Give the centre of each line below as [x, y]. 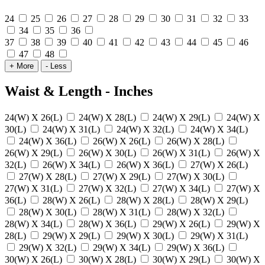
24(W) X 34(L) [219, 130]
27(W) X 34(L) [182, 189]
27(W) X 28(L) [49, 177]
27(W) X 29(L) [123, 177]
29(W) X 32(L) [49, 248]
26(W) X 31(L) [182, 153]
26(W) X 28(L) [197, 141]
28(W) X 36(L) [109, 224]
